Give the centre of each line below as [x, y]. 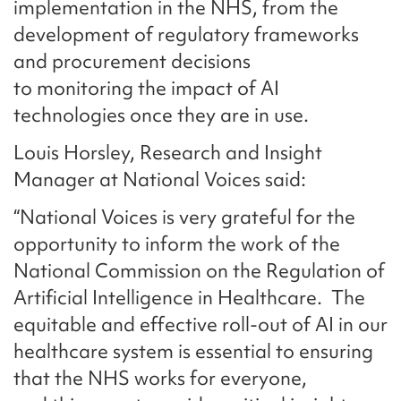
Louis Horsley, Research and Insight [168, 152]
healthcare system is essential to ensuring [193, 351]
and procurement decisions [132, 61]
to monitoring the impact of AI [146, 88]
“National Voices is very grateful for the [184, 217]
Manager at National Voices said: [162, 179]
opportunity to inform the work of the [177, 243]
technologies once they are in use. [163, 115]
